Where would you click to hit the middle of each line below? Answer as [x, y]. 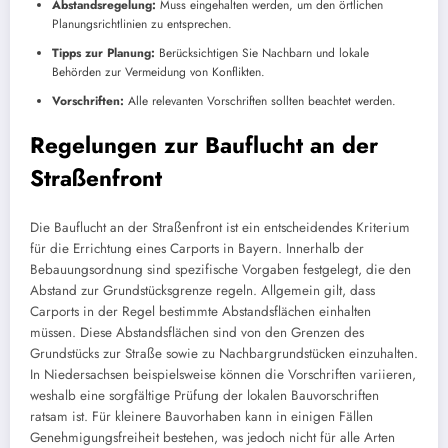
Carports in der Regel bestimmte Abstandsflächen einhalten [200, 312]
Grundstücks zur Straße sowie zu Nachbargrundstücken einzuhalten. [224, 354]
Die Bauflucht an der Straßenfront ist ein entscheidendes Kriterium [220, 228]
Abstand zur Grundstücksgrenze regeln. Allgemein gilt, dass [202, 291]
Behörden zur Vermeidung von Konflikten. [158, 71]
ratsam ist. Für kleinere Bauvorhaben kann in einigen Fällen [201, 417]
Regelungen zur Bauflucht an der [204, 144]
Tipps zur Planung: [103, 52]
